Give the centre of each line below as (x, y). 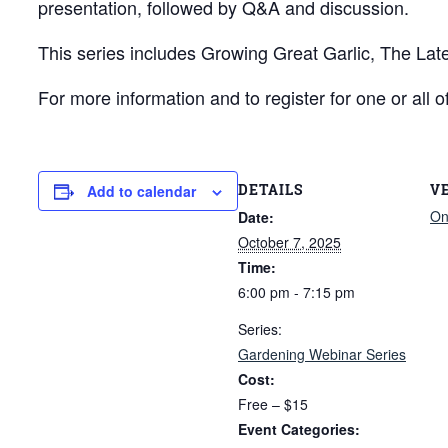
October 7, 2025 (289, 242)
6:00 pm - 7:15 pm (296, 292)
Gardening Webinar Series (322, 354)
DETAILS (270, 190)
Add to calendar (141, 190)
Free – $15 (273, 404)
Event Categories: (299, 429)
